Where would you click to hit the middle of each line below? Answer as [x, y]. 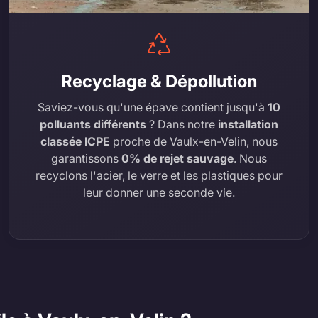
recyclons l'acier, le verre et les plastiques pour [159, 175]
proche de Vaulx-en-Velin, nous [194, 141]
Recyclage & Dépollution [159, 81]
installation [248, 124]
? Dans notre [182, 124]
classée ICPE [75, 141]
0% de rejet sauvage [177, 158]
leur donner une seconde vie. [159, 192]
